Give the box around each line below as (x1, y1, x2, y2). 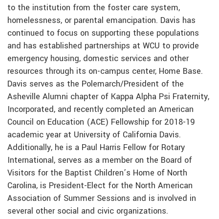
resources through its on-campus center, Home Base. (7, 66, 203, 78)
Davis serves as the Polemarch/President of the (7, 78, 184, 90)
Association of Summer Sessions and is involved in (7, 193, 196, 205)
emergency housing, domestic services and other (7, 53, 189, 65)
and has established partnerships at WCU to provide (7, 40, 199, 52)
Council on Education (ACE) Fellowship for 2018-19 (7, 116, 195, 129)
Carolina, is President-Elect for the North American (7, 180, 193, 192)
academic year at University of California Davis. (7, 129, 181, 141)
